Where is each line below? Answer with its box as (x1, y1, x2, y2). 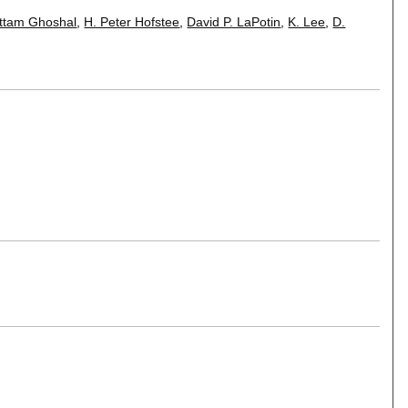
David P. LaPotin (187, 14, 281, 29)
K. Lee (288, 14, 326, 29)
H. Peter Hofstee (84, 14, 180, 29)
